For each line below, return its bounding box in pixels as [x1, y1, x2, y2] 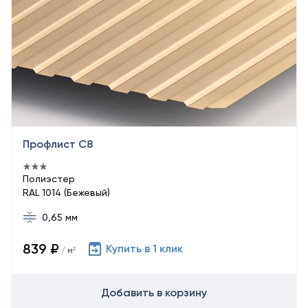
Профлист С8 [23, 137, 93, 151]
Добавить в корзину [101, 286, 207, 299]
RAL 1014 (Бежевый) [23, 187, 110, 198]
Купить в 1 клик [106, 242, 183, 255]
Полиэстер [23, 173, 75, 184]
